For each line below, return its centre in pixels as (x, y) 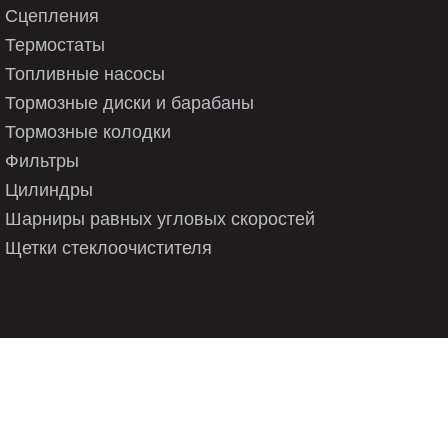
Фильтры (42, 160)
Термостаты (55, 44)
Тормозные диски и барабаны (129, 102)
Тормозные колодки (88, 131)
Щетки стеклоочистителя (108, 247)
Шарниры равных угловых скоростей (160, 218)
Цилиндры (49, 189)
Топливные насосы (85, 73)
